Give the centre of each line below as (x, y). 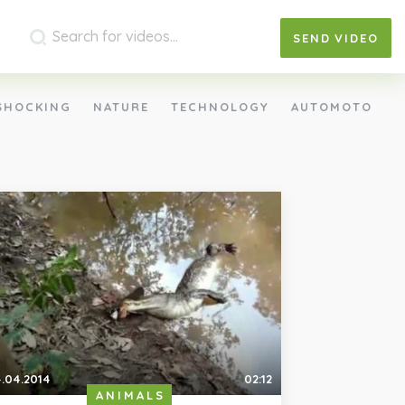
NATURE (121, 107)
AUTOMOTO (331, 107)
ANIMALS (130, 395)
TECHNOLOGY (220, 107)
